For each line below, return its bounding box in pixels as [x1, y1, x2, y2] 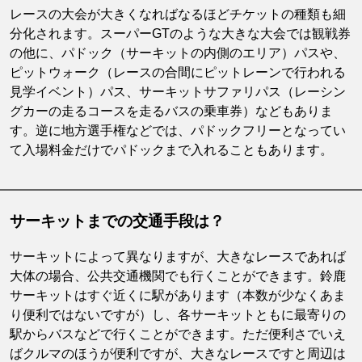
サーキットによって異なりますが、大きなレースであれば [10, 249, 346, 263]
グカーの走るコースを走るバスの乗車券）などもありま [10, 103, 333, 118]
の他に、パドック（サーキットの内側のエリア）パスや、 [10, 45, 346, 60]
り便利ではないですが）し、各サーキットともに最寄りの [10, 307, 346, 322]
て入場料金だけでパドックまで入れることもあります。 [10, 142, 333, 157]
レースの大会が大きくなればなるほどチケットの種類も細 [10, 6, 346, 21]
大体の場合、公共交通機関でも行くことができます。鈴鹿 [10, 268, 346, 283]
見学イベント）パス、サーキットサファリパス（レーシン [10, 84, 346, 99]
